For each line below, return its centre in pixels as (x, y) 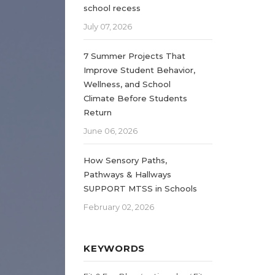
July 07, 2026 (108, 26)
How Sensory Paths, (125, 160)
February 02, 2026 (119, 207)
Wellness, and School (127, 84)
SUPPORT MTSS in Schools (140, 188)
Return (98, 112)
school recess (112, 8)
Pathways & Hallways (127, 174)
